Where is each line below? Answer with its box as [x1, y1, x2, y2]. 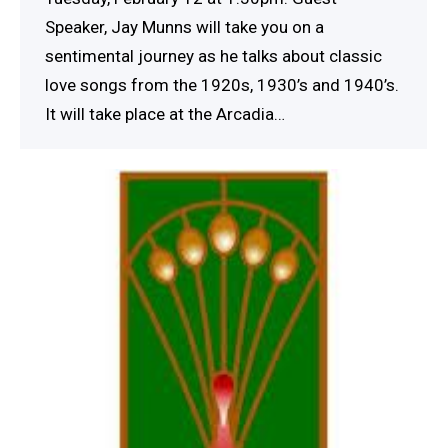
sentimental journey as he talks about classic [45, 45, 382, 66]
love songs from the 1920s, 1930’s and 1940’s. [45, 74, 399, 95]
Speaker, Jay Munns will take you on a [45, 16, 324, 37]
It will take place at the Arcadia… [45, 103, 285, 124]
